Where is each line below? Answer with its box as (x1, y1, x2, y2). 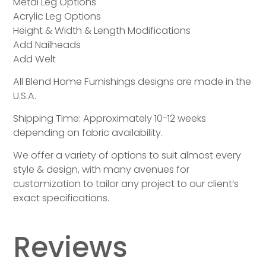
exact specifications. (13, 191, 110, 205)
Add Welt (13, 52, 56, 66)
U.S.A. (13, 89, 37, 103)
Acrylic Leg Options (13, 9, 102, 24)
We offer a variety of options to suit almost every (13, 148, 242, 163)
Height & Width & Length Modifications (13, 24, 191, 38)
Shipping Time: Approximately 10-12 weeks (13, 112, 207, 126)
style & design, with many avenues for (13, 163, 190, 177)
